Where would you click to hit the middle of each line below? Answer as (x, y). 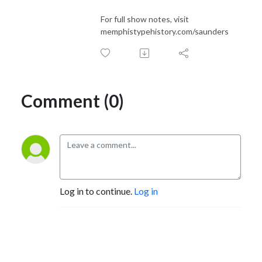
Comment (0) (73, 101)
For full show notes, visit (145, 19)
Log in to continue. (97, 191)
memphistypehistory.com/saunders (165, 32)
